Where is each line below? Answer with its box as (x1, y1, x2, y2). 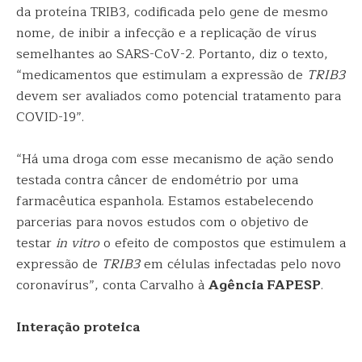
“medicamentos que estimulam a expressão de (16, 65, 307, 86)
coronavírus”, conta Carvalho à (16, 275, 208, 296)
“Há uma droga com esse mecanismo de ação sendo (16, 149, 334, 170)
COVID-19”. (16, 107, 84, 128)
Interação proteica (16, 317, 140, 338)
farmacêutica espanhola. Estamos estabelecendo (16, 191, 314, 212)
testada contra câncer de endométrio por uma (16, 170, 298, 191)
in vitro (56, 233, 99, 254)
